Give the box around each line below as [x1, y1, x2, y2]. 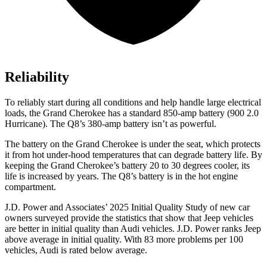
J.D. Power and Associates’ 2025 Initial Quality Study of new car [5, 202, 250, 213]
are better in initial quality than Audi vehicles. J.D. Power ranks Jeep [5, 223, 261, 234]
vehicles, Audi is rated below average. [5, 245, 147, 256]
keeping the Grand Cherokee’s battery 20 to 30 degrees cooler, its [5, 160, 250, 171]
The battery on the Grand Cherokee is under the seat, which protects [5, 139, 260, 150]
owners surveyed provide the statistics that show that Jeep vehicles [5, 213, 253, 223]
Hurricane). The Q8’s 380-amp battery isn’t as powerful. [5, 119, 216, 129]
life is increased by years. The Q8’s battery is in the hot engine [5, 171, 238, 182]
